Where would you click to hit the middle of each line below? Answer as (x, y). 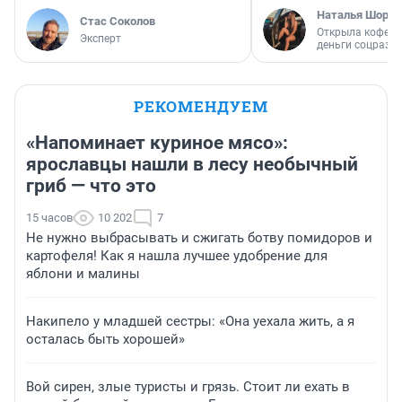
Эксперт (100, 39)
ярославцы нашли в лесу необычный (192, 165)
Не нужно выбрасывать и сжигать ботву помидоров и (199, 238)
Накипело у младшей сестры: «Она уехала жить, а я (190, 322)
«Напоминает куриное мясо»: (157, 143)
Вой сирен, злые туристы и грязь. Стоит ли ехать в (188, 387)
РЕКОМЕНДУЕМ (201, 107)
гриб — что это (91, 186)
